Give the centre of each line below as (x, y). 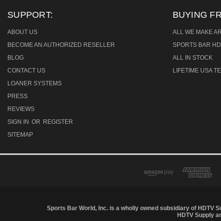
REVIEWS (21, 109)
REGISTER (58, 122)
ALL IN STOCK (192, 57)
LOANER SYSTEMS (35, 83)
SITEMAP (20, 134)
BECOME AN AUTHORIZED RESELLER (61, 45)
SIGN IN (19, 122)
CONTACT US (26, 70)
